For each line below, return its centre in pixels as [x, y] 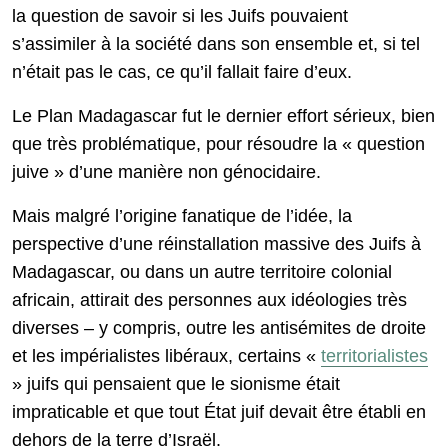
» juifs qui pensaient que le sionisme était [176, 384]
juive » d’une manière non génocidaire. [166, 172]
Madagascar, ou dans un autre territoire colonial [202, 272]
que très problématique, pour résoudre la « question [218, 144]
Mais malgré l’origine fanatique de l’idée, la [182, 216]
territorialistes [374, 356]
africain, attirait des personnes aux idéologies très [209, 300]
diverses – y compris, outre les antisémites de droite [219, 328]
